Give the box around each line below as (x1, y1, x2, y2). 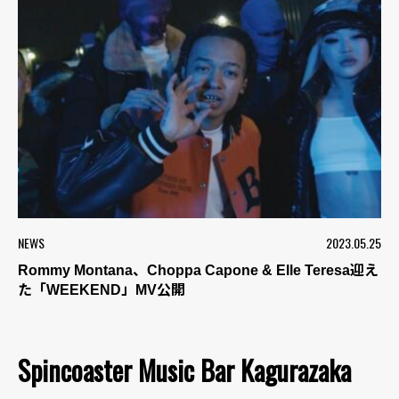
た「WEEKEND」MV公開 (18, 282, 185, 297)
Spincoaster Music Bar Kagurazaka (18, 350, 351, 390)
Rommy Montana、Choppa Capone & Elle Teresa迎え (18, 263, 379, 278)
